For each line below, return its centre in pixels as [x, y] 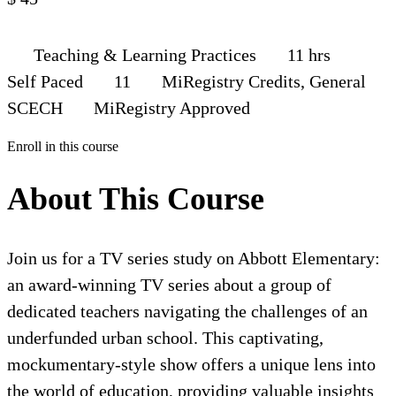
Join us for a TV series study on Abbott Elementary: [194, 259]
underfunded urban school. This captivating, [165, 338]
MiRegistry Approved [170, 107]
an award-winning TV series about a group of [169, 285]
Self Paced [47, 81]
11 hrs [309, 54]
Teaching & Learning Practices [145, 54]
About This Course [136, 199]
